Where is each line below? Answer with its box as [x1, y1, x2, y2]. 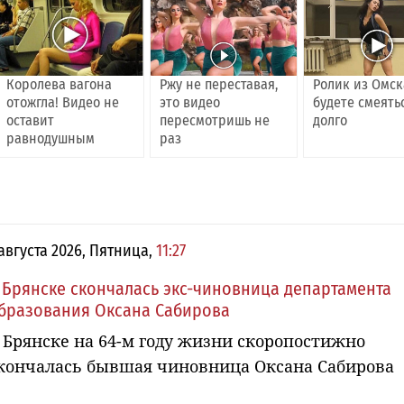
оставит [6, 112, 55, 130]
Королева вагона [6, 76, 113, 94]
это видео [160, 94, 221, 112]
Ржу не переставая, [160, 76, 279, 94]
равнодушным [6, 130, 96, 148]
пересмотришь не [160, 112, 271, 130]
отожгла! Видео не [6, 94, 120, 112]
